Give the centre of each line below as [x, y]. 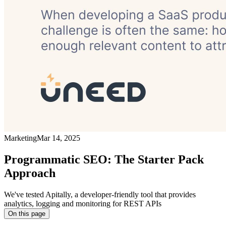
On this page [27, 214]
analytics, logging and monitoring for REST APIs [83, 204]
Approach [30, 173]
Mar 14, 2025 [59, 138]
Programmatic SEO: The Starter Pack [104, 160]
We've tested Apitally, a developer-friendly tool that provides [100, 195]
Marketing [20, 138]
